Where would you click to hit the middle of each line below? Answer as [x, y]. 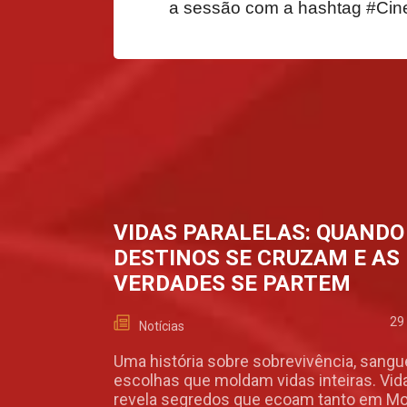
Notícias [162, 326]
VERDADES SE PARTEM [232, 283]
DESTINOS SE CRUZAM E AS [257, 258]
